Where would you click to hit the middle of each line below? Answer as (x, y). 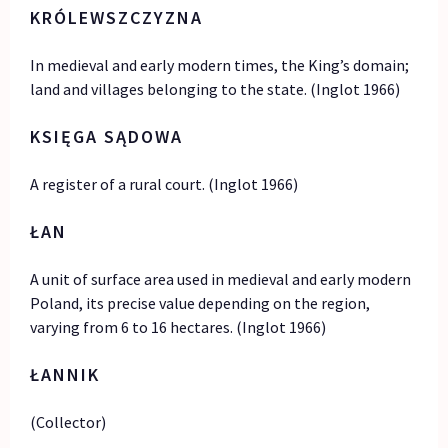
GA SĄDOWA (128, 136)
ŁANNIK (65, 374)
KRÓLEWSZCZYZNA (117, 17)
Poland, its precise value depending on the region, (200, 302)
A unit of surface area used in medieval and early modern (221, 278)
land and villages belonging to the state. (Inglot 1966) (215, 88)
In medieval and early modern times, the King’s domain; (220, 64)
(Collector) (68, 421)
